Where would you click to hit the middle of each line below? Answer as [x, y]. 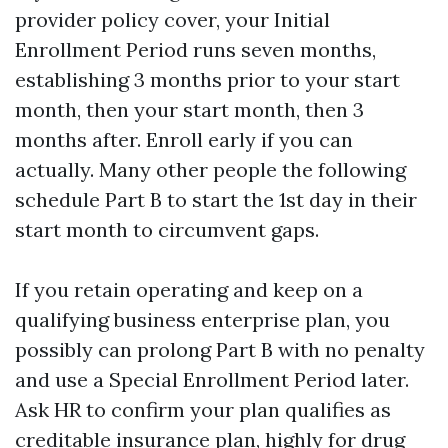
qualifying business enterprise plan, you [202, 319]
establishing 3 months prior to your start [207, 79]
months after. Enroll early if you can [184, 139]
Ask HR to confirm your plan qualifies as [203, 409]
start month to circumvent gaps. [167, 229]
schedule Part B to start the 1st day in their [216, 199]
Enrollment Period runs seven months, [195, 49]
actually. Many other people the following [210, 169]
